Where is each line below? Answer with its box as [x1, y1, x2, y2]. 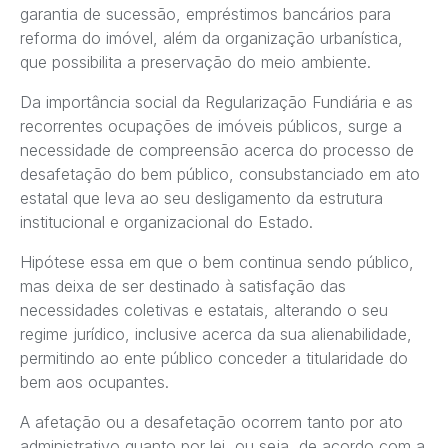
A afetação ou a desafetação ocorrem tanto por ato [20, 412, 403, 433]
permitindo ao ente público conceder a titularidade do [20, 348, 408, 369]
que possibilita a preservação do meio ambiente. [20, 52, 371, 73]
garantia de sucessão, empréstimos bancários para [20, 4, 391, 25]
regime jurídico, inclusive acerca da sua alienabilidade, [20, 324, 412, 345]
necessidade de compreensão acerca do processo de [20, 140, 414, 161]
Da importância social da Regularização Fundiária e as [20, 92, 413, 113]
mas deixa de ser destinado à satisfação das [20, 276, 346, 297]
